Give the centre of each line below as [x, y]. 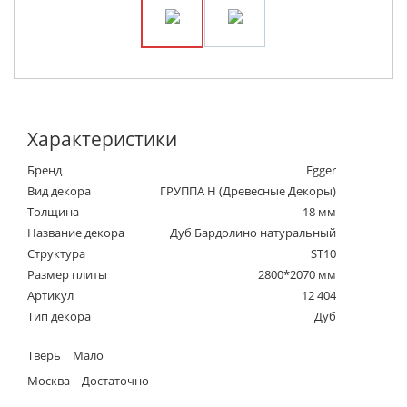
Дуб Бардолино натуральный [253, 232]
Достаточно [114, 380]
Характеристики [102, 139]
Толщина [53, 211]
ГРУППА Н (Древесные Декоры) [248, 190]
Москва [49, 380]
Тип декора [59, 316]
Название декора [76, 232]
